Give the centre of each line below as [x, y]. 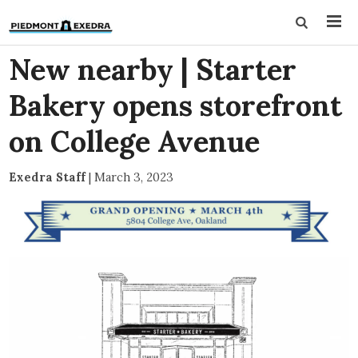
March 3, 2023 [134, 177]
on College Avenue [135, 141]
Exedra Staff [48, 177]
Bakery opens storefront [176, 105]
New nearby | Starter [153, 70]
